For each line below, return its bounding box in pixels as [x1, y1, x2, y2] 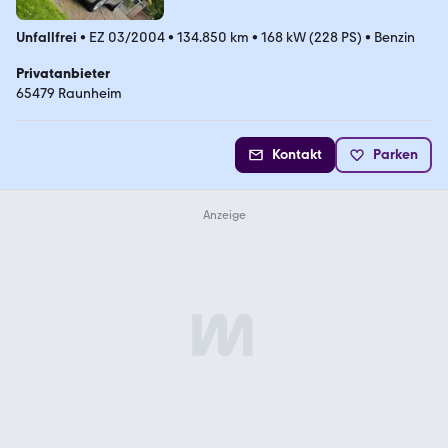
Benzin [374, 28, 415, 46]
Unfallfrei [16, 28, 77, 46]
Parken [373, 145, 418, 163]
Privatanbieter [16, 64, 110, 82]
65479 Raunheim [16, 84, 122, 102]
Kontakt [272, 145, 322, 163]
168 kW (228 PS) [261, 28, 362, 46]
